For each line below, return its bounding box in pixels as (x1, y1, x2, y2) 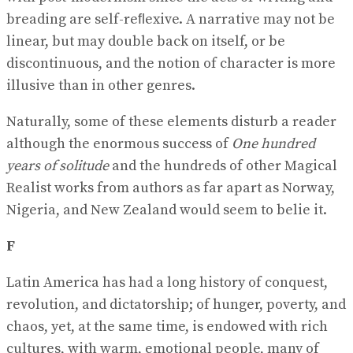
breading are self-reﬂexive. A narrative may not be (6, 9, 335, 28)
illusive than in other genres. (6, 76, 195, 95)
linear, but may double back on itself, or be (6, 32, 285, 50)
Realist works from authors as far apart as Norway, (6, 178, 335, 197)
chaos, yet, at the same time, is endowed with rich (6, 317, 328, 336)
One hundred (232, 134, 315, 153)
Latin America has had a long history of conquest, (6, 273, 328, 292)
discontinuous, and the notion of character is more (6, 54, 336, 72)
